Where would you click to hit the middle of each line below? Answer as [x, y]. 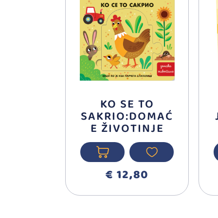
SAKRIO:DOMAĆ [127, 117]
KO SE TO [127, 105]
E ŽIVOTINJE [127, 129]
